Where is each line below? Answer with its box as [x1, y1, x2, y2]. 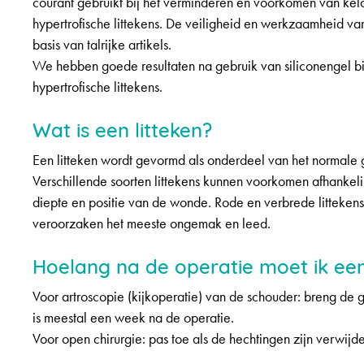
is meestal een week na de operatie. [32, 310, 234, 326]
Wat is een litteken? [32, 115, 212, 142]
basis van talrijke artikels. [32, 37, 171, 53]
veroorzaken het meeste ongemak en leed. [32, 215, 271, 232]
